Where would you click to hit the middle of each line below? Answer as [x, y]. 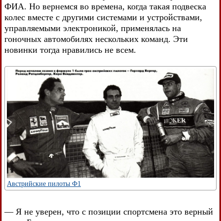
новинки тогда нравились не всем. [70, 50]
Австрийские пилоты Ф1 [44, 184]
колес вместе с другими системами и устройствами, [103, 18]
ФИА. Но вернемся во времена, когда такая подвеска [105, 7]
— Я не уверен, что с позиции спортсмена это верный [109, 211]
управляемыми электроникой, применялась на [93, 28]
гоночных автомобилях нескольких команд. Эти [96, 39]
